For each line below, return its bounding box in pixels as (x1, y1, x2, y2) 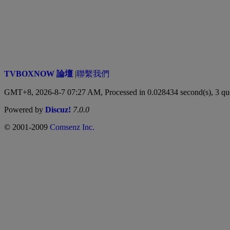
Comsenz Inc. (50, 122, 94, 131)
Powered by (4, 105, 45, 114)
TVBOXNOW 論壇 (4, 69, 73, 78)
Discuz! (45, 105, 71, 114)
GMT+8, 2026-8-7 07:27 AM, (4, 87, 105, 97)
